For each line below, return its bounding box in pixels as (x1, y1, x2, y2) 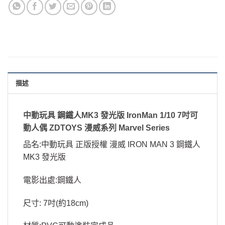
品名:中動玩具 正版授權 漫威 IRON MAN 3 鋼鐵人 (23, 140, 200, 149)
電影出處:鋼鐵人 (23, 175, 81, 184)
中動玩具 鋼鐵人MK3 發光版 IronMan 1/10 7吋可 (23, 110, 198, 120)
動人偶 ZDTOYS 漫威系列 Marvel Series (23, 123, 170, 132)
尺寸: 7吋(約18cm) (23, 198, 88, 207)
